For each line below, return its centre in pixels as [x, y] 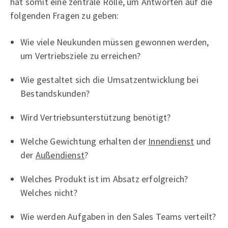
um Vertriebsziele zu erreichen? [81, 55]
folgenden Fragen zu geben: [65, 15]
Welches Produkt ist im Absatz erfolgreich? [104, 179]
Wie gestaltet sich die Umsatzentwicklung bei [109, 79]
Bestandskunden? [55, 93]
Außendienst [60, 155]
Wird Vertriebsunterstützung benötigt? [96, 117]
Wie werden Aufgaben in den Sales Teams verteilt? [118, 216]
